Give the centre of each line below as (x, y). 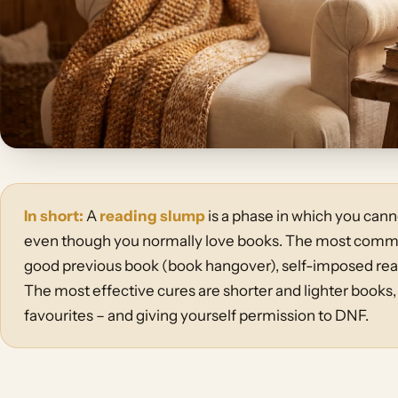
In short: (53, 215)
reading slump (152, 215)
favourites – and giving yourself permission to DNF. (196, 315)
